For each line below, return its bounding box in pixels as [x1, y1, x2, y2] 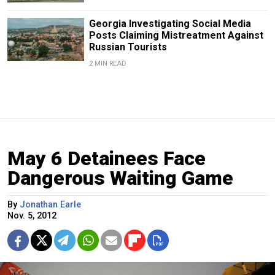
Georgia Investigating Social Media [88, 17, 251, 29]
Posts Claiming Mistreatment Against [88, 29, 263, 41]
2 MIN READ [88, 59, 126, 68]
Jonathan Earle [20, 199, 81, 210]
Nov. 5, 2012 [7, 210, 56, 221]
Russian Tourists [88, 41, 167, 53]
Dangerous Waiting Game [7, 166, 233, 190]
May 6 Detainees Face [7, 146, 206, 170]
